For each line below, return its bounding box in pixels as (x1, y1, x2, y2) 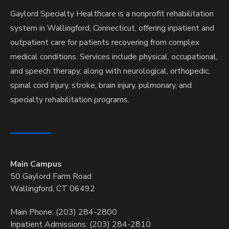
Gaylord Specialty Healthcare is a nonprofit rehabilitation (10, 8, 214, 20)
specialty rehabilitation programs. (10, 94, 129, 106)
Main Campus (10, 158, 62, 170)
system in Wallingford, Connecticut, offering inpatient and (10, 22, 214, 34)
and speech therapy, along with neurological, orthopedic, (10, 65, 210, 77)
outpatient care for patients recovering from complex (10, 37, 199, 49)
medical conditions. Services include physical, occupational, (10, 51, 218, 63)
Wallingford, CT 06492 (10, 183, 95, 195)
